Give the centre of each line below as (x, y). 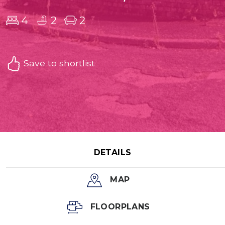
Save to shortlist (58, 63)
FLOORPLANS (120, 206)
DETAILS (113, 152)
